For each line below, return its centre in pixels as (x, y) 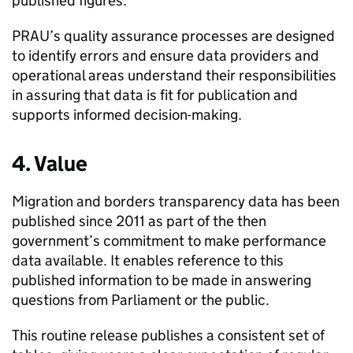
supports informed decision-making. (127, 115)
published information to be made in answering (162, 280)
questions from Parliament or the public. (141, 300)
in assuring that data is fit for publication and (155, 95)
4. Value (50, 163)
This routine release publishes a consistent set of (168, 335)
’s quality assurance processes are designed (192, 36)
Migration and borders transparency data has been (176, 201)
